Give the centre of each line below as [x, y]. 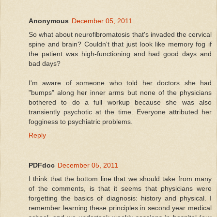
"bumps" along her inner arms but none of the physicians [120, 92]
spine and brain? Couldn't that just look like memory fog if [120, 44]
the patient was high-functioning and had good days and [120, 54]
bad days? [45, 63]
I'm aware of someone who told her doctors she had [120, 83]
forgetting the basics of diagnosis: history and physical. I [120, 198]
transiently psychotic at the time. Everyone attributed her [120, 112]
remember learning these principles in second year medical [120, 208]
